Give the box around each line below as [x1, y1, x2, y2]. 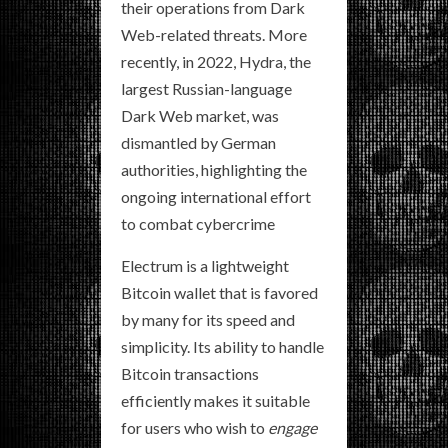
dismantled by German [121, 132, 276, 152]
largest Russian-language [121, 78, 292, 98]
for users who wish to [121, 417, 268, 437]
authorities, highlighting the [121, 159, 307, 179]
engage [268, 417, 317, 437]
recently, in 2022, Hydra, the [121, 51, 311, 71]
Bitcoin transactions [121, 363, 259, 383]
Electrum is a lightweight [121, 255, 289, 275]
